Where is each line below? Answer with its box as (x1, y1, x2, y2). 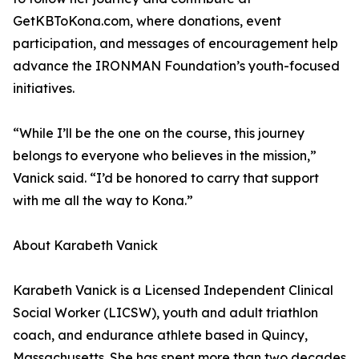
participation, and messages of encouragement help (13, 35, 338, 52)
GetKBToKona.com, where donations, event (13, 13, 281, 30)
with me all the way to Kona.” (13, 192, 193, 209)
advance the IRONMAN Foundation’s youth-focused (13, 58, 340, 75)
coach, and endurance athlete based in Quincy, (13, 327, 308, 344)
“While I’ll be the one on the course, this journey (13, 125, 305, 142)
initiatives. (13, 80, 75, 97)
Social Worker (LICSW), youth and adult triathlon (13, 305, 318, 321)
